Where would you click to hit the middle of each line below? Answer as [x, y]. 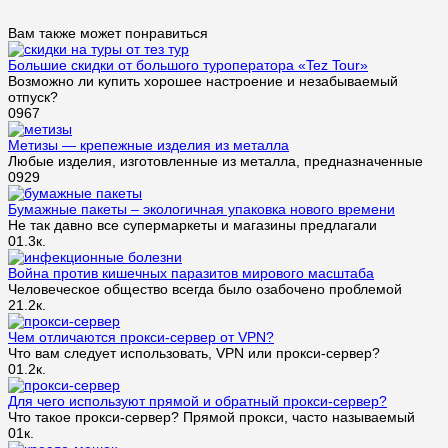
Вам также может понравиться [108, 32]
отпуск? [33, 96]
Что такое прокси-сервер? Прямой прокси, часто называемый [211, 416]
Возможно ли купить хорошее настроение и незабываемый [203, 80]
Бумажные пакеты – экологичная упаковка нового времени [201, 208]
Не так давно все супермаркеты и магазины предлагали [192, 224]
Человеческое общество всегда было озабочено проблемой [205, 288]
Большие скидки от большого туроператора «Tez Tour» [188, 64]
